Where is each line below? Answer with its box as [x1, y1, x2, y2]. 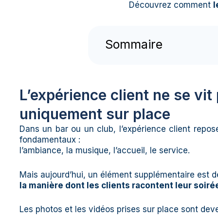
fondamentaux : [19, 135, 80, 145]
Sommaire [105, 36, 163, 52]
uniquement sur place [19, 105, 170, 123]
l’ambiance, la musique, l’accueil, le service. [19, 145, 190, 156]
